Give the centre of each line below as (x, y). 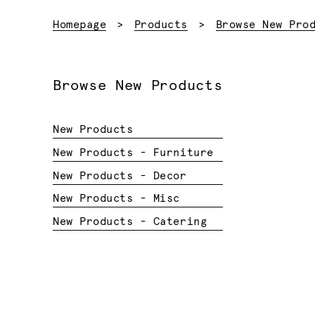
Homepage (80, 25)
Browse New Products (138, 85)
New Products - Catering (130, 222)
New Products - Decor (120, 176)
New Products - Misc (117, 199)
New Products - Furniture (133, 153)
